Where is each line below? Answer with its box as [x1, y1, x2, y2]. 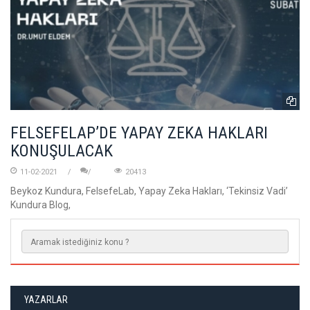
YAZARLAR [24, 293, 68, 305]
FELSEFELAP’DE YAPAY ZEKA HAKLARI [10, 122, 268, 143]
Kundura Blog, [10, 199, 71, 210]
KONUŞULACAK [10, 140, 113, 161]
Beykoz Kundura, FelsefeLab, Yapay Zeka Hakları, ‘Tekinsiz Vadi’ [10, 185, 288, 197]
